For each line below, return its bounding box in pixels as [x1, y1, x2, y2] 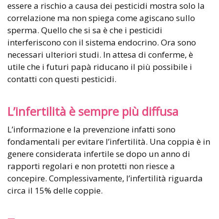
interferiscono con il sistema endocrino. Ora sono [7, 37, 196, 48]
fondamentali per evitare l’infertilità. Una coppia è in [7, 136, 210, 148]
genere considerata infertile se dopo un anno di [7, 148, 190, 160]
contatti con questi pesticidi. [7, 73, 116, 85]
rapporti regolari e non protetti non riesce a [7, 160, 175, 172]
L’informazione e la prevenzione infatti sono [7, 124, 175, 135]
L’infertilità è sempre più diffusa [7, 104, 178, 120]
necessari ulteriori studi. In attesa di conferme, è [7, 49, 193, 61]
